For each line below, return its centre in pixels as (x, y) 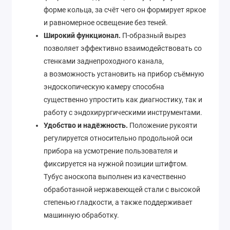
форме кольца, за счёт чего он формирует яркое (125, 10)
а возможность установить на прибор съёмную (124, 74)
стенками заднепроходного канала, (104, 61)
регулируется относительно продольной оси (118, 138)
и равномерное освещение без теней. (106, 23)
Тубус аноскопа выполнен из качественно (115, 177)
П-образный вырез (153, 36)
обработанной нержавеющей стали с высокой (122, 190)
